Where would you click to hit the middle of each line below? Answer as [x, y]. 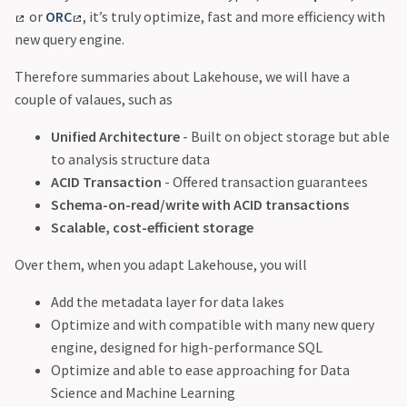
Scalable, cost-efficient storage [152, 228]
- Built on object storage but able [285, 137]
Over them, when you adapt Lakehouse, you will [161, 265]
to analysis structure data [130, 159]
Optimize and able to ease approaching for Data [200, 370]
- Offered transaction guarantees [265, 182]
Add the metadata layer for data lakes [168, 302]
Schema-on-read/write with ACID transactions [200, 205]
